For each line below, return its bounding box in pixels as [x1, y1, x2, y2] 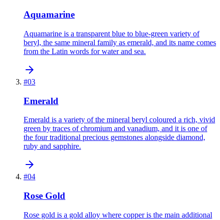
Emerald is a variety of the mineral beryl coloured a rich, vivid [24, 115, 215, 124]
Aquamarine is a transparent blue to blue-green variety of [24, 29, 199, 38]
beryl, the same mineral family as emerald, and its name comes [24, 38, 216, 47]
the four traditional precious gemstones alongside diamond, [24, 133, 205, 142]
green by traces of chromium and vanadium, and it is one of [24, 124, 207, 133]
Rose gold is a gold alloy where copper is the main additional [24, 210, 212, 219]
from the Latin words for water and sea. [24, 47, 146, 55]
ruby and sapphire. [24, 142, 81, 151]
